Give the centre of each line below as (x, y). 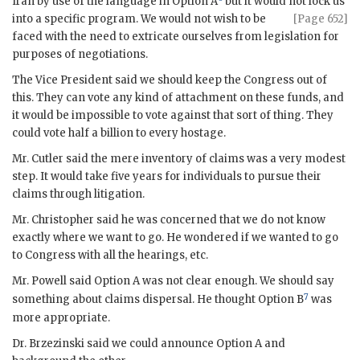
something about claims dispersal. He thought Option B (158, 300)
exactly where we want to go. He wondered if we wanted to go (175, 238)
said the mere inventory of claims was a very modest (205, 159)
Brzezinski (57, 343)
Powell (49, 281)
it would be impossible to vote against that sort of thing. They (173, 116)
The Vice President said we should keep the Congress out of (170, 80)
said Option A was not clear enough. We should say (200, 281)
